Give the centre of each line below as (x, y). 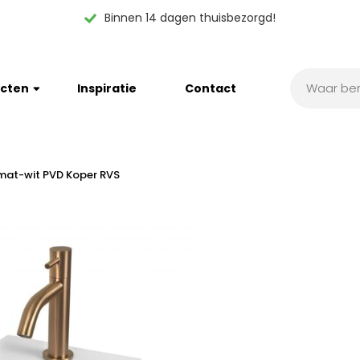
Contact (211, 88)
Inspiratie (107, 88)
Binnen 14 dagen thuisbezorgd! (190, 18)
